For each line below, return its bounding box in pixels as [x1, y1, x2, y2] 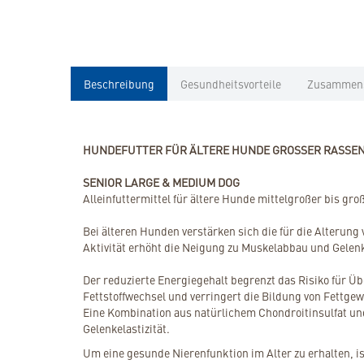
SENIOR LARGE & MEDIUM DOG [83, 174, 240, 191]
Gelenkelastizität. [83, 320, 170, 337]
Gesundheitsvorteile [180, 76, 281, 93]
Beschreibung [84, 76, 154, 93]
